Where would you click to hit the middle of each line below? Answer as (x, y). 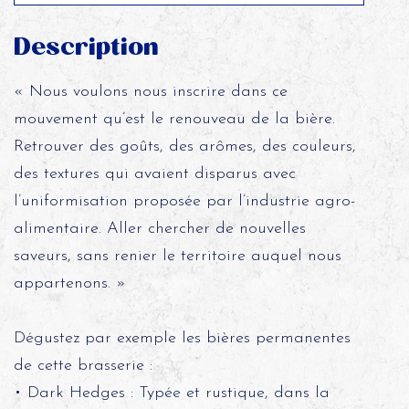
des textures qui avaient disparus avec (154, 174)
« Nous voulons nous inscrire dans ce (150, 92)
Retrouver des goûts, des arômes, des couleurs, (184, 147)
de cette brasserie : (83, 366)
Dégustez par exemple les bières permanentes (182, 338)
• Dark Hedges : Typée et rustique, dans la (171, 393)
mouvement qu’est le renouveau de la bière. (174, 119)
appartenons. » (69, 283)
